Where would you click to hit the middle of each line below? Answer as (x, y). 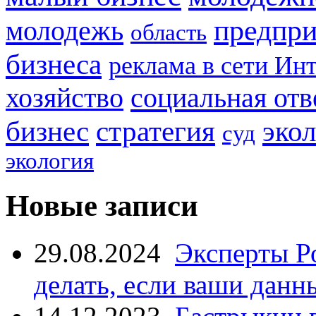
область (169, 32)
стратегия (156, 131)
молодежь (65, 30)
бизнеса (54, 64)
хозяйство (65, 98)
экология (50, 160)
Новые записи (102, 205)
